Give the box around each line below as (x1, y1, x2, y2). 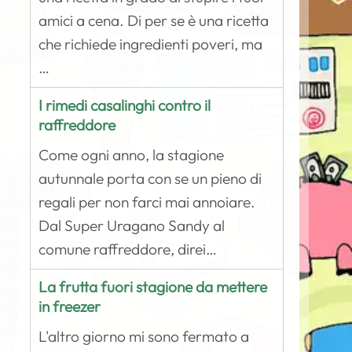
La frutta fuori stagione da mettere (38, 277, 268, 296)
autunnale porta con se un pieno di (38, 169, 262, 188)
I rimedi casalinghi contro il (38, 96, 211, 115)
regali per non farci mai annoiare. (38, 192, 256, 211)
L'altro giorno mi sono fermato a (38, 327, 250, 346)
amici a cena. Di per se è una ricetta (38, 11, 269, 30)
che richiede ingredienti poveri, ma (38, 35, 263, 53)
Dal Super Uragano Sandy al (38, 216, 225, 235)
